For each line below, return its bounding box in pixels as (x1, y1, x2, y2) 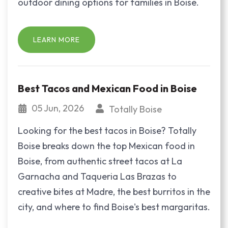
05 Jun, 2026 (32, 102, 86, 115)
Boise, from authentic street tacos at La (18, 155, 182, 167)
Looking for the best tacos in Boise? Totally (18, 125, 196, 137)
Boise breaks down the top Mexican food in (18, 140, 195, 152)
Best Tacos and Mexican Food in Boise (18, 82, 197, 95)
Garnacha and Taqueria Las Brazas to (18, 170, 177, 183)
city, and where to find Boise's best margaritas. (18, 201, 210, 213)
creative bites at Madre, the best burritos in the (18, 186, 210, 198)
